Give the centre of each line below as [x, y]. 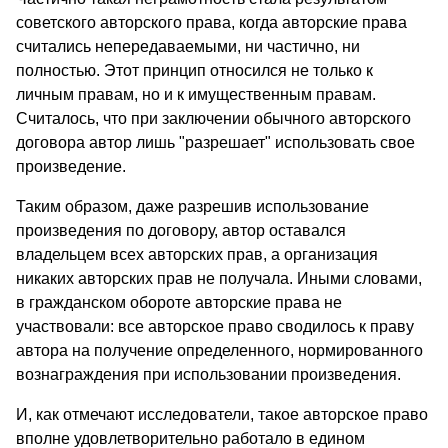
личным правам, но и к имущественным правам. [196, 95]
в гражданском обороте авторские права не [179, 303]
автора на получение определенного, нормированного [219, 351]
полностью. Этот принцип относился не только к [194, 71]
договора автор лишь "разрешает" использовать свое [215, 143]
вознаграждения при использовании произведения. [208, 375]
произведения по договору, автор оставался [181, 231]
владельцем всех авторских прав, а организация [197, 255]
